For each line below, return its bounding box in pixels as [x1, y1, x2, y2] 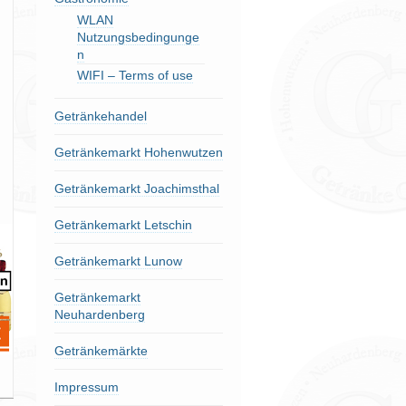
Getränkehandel [53, 109, 147, 123]
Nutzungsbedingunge [76, 30, 199, 44]
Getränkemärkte [53, 343, 148, 358]
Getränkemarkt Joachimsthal [53, 181, 219, 196]
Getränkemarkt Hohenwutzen [53, 145, 223, 159]
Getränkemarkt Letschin [53, 217, 192, 232]
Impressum [53, 380, 119, 394]
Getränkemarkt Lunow [53, 254, 182, 268]
